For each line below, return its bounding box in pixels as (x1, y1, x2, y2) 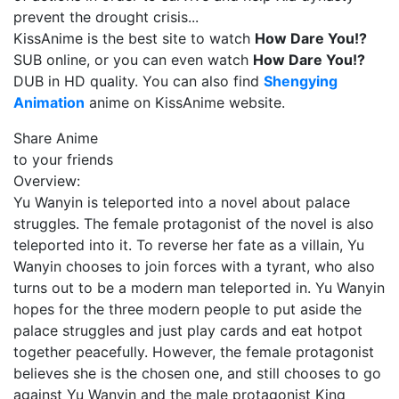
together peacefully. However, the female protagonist (13, 343, 374, 361)
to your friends (13, 151, 113, 168)
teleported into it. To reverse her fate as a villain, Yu (13, 236, 364, 254)
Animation (13, 94, 85, 111)
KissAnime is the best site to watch (13, 29, 255, 47)
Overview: (13, 172, 80, 190)
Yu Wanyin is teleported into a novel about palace (13, 193, 350, 211)
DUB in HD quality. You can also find (13, 72, 264, 90)
